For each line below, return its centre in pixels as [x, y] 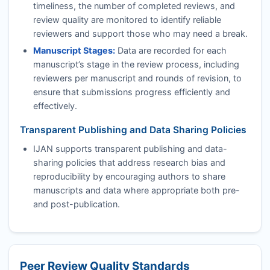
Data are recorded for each [171, 51]
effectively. [55, 106]
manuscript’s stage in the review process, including [136, 64]
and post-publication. [76, 204]
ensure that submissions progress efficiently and [131, 92]
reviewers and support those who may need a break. [140, 33]
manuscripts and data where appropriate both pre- [136, 190]
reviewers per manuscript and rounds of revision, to [137, 78]
